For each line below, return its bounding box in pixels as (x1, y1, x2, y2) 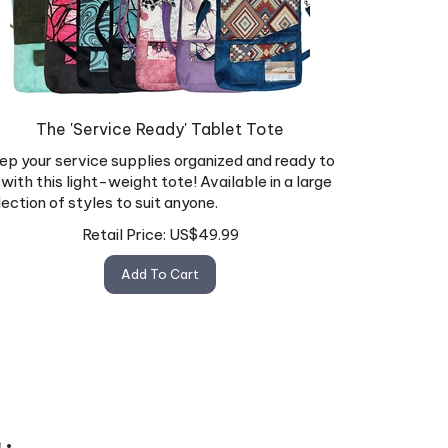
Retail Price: (81, 215, 166, 235)
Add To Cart (121, 256, 199, 273)
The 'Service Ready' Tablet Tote (36, 110, 284, 131)
